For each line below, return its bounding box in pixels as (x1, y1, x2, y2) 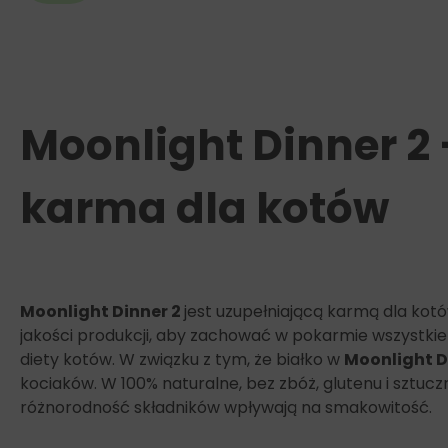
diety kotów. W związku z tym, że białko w (20, 348, 344, 371)
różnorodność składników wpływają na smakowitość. (20, 396, 432, 419)
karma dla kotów (20, 179, 389, 238)
